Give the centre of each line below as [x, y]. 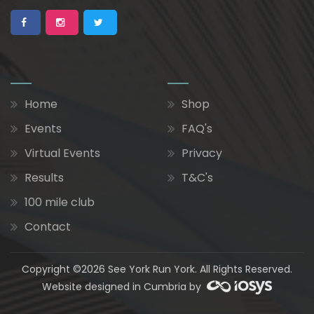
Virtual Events [62, 153]
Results [44, 178]
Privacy [202, 153]
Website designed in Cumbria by [124, 287]
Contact [48, 227]
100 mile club [60, 202]
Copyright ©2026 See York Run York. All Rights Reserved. [157, 269]
